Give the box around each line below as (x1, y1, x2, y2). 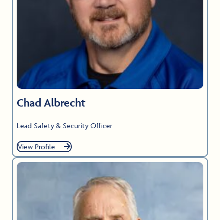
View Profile (18, 141, 55, 151)
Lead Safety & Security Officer (17, 120, 112, 130)
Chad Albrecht (17, 95, 85, 110)
